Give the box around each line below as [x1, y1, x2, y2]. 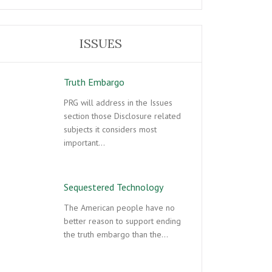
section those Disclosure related [64, 110, 181, 121]
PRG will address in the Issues [64, 97, 172, 108]
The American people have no [64, 202, 175, 213]
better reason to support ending [64, 215, 181, 226]
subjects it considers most [64, 123, 157, 135]
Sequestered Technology [64, 180, 163, 193]
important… [64, 137, 105, 148]
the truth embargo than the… [64, 228, 168, 240]
